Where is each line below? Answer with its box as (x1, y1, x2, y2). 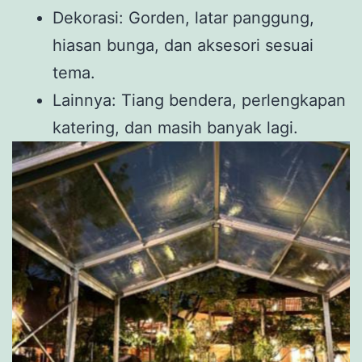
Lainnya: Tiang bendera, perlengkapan (53, 90, 346, 110)
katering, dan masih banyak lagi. (53, 117, 298, 137)
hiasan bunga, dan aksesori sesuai (53, 35, 314, 55)
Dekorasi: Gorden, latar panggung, (53, 7, 314, 27)
